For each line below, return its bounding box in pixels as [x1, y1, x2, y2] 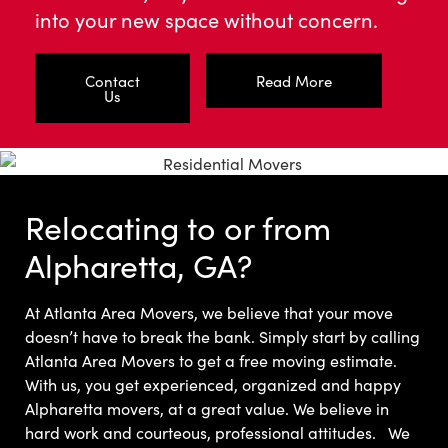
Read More [255, 69, 332, 91]
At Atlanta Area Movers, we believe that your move [25, 300, 393, 323]
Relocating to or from [25, 203, 331, 249]
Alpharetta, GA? [25, 241, 252, 287]
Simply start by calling [259, 324, 420, 347]
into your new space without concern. [35, 4, 378, 33]
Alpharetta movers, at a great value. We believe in [25, 396, 389, 419]
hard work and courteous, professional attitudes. [25, 420, 384, 443]
